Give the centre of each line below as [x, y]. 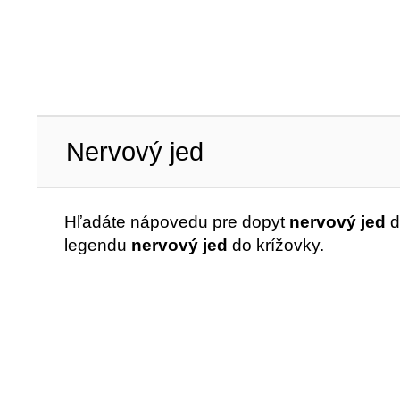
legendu [98, 245]
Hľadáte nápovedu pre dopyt [177, 222]
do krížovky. [276, 245]
